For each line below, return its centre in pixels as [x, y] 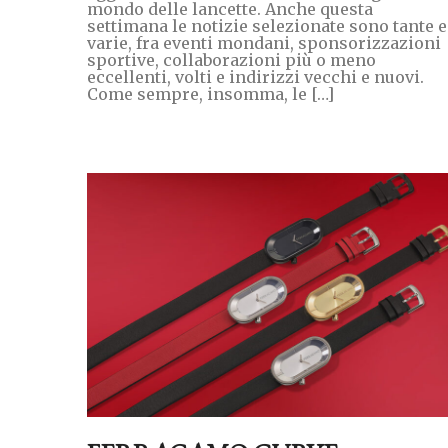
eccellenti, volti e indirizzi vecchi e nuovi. [255, 76]
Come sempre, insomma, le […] [210, 93]
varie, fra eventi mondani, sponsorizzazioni [264, 42]
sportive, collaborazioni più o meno [231, 59]
